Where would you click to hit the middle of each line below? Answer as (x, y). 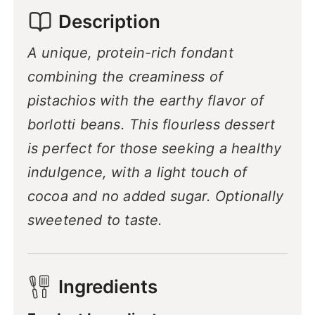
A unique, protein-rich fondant (130, 52)
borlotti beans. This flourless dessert (151, 124)
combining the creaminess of (125, 76)
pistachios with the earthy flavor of (145, 100)
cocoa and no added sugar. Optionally (155, 196)
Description (109, 22)
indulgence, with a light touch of (137, 172)
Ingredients (108, 287)
